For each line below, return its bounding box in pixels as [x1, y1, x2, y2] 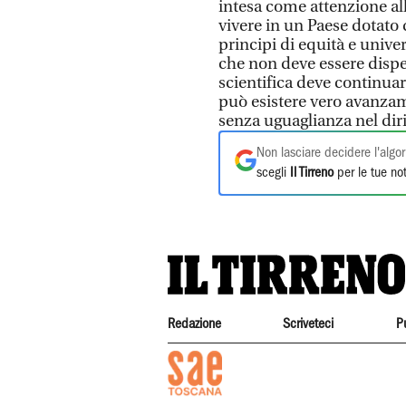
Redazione [168, 318, 221, 331]
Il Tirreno [290, 167, 333, 179]
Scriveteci [283, 318, 334, 331]
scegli [256, 167, 290, 179]
